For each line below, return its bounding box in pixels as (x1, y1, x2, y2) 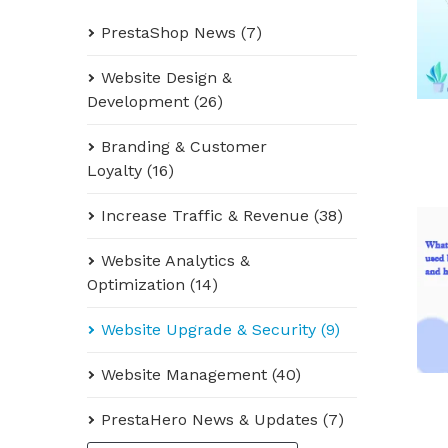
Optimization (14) (87, 275, 218, 294)
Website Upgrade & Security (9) (101, 320, 340, 339)
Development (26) (87, 92, 223, 111)
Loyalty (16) (87, 161, 174, 180)
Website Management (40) (101, 365, 301, 384)
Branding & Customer (101, 137, 267, 156)
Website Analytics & (101, 251, 250, 270)
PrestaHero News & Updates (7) (101, 410, 344, 429)
